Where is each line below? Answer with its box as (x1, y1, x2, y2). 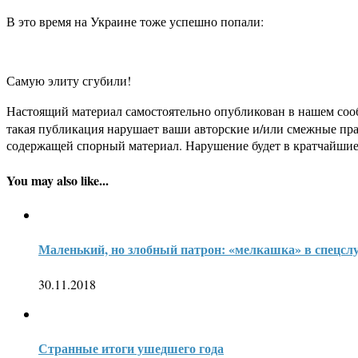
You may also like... (6, 170, 109, 189)
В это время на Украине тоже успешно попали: (6, 13, 264, 30)
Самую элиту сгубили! (6, 72, 131, 89)
